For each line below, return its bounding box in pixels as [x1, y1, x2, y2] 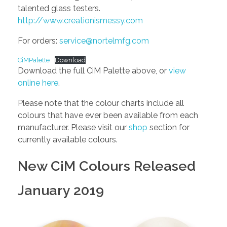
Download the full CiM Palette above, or [18, 66, 169, 75]
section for [147, 123, 190, 132]
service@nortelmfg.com [59, 36, 149, 46]
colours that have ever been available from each [18, 110, 198, 120]
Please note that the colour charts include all [18, 98, 184, 108]
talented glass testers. [18, 4, 100, 13]
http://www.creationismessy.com [18, 16, 143, 25]
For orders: [18, 36, 59, 46]
